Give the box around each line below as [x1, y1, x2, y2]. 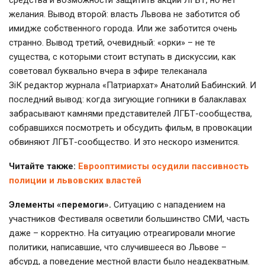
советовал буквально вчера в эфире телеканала [9, 65, 207, 76]
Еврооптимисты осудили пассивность [78, 160, 249, 172]
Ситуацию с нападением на [111, 199, 225, 210]
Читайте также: [9, 160, 78, 172]
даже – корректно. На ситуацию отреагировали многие [9, 227, 235, 238]
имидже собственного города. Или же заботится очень [9, 22, 237, 34]
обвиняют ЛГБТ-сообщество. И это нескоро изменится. [9, 136, 240, 147]
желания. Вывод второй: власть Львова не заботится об [9, 8, 240, 20]
